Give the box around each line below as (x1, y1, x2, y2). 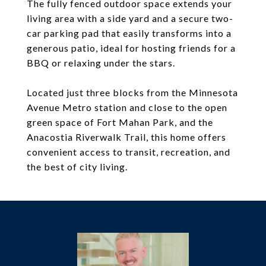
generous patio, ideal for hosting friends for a (27, 42, 236, 53)
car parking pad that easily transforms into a (27, 27, 232, 39)
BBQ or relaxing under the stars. (27, 57, 175, 68)
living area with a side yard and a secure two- (27, 12, 233, 24)
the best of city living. (27, 161, 128, 172)
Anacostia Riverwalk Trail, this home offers (27, 131, 226, 142)
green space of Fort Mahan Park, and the (27, 116, 213, 128)
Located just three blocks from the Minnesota (27, 87, 238, 98)
